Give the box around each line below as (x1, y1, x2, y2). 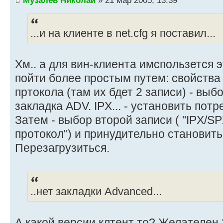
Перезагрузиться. (15, 141, 110, 155)
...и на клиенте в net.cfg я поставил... (30, 27, 216, 40)
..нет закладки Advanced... (30, 186, 162, 198)
